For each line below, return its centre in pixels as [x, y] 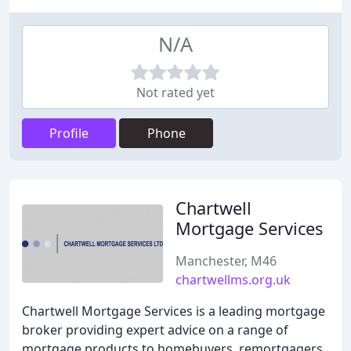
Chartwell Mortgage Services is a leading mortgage [174, 311]
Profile [69, 133]
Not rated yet [175, 92]
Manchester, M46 [226, 261]
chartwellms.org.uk [233, 280]
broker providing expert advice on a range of [155, 330]
